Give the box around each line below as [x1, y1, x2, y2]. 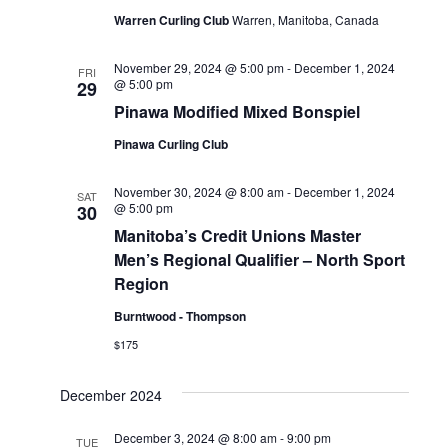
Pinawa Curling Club [113, 134, 228, 153]
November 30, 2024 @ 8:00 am [113, 182, 284, 200]
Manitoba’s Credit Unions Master [113, 223, 361, 247]
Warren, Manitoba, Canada [231, 10, 379, 28]
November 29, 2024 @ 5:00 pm [113, 58, 284, 76]
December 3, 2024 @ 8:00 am [113, 428, 277, 446]
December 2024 [59, 384, 162, 405]
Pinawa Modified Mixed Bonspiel [113, 99, 360, 123]
